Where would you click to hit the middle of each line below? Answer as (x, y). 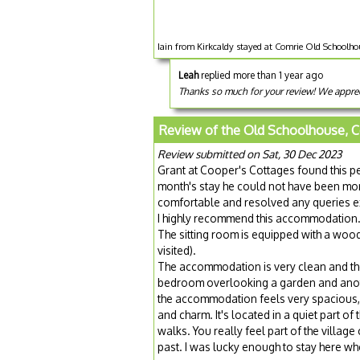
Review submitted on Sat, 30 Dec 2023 (250, 154)
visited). (177, 251)
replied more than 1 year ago (261, 76)
